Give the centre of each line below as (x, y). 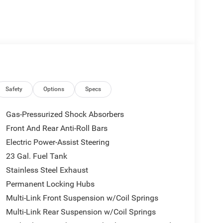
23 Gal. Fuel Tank (36, 156)
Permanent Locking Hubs (50, 184)
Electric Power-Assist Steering (57, 142)
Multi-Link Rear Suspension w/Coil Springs (81, 212)
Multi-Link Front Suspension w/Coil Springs (82, 198)
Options (54, 89)
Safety (14, 89)
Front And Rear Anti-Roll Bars (56, 128)
